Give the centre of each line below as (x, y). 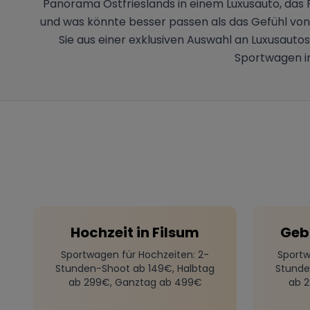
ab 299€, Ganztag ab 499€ (135, 282)
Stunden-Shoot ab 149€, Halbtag (135, 268)
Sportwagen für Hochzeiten (127, 254)
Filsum (176, 232)
